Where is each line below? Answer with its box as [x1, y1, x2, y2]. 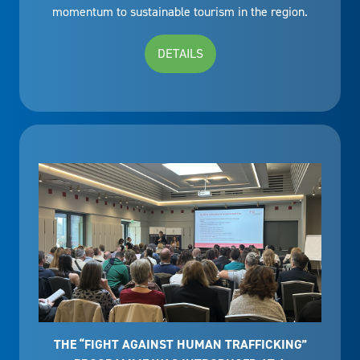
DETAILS [157, 44, 203, 62]
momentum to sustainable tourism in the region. [52, 2, 308, 20]
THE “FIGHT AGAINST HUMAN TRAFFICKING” [53, 335, 307, 353]
